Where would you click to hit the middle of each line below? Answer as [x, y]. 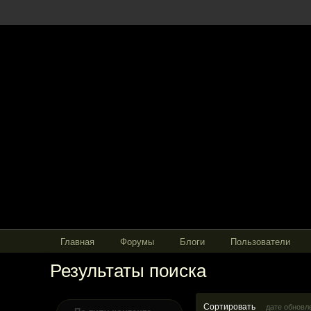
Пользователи [260, 242]
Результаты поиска [128, 271]
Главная [77, 242]
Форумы [137, 242]
